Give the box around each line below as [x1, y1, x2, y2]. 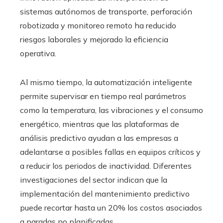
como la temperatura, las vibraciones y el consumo [20, 105, 203, 115]
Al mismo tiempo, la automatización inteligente [20, 77, 192, 87]
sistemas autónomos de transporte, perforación [20, 6, 192, 16]
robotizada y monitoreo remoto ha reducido [20, 20, 176, 30]
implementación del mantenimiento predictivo [20, 188, 190, 199]
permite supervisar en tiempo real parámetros [20, 91, 186, 101]
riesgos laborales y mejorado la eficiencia [20, 34, 168, 44]
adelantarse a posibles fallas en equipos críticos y [20, 146, 201, 157]
